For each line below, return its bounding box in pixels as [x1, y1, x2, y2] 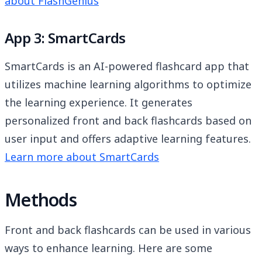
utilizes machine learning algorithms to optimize [5, 77, 251, 92]
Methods [5, 188, 77, 212]
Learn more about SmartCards [5, 150, 159, 164]
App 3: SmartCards [5, 28, 126, 48]
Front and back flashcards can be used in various [5, 223, 251, 237]
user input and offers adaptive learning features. [5, 132, 251, 146]
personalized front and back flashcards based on [5, 113, 251, 128]
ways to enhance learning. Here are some [5, 241, 212, 256]
